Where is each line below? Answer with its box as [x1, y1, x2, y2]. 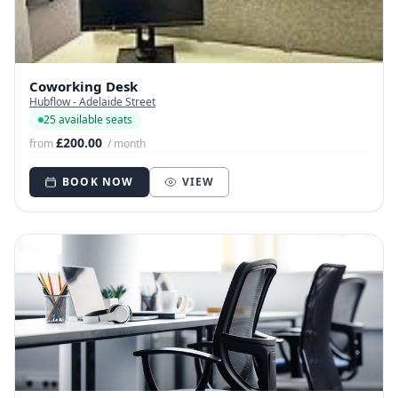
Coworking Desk [29, 77, 138, 96]
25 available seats [44, 112, 132, 128]
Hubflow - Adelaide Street [29, 94, 155, 110]
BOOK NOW [62, 174, 134, 190]
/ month [107, 136, 146, 152]
